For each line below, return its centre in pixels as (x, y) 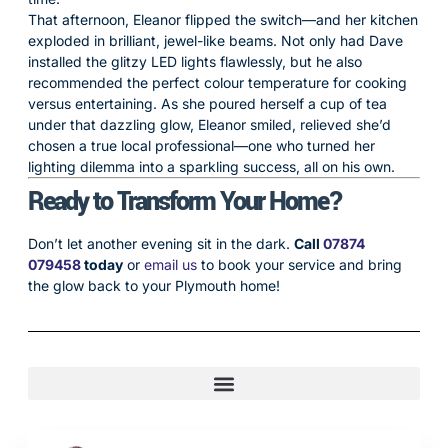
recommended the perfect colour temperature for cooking (217, 82)
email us (170, 264)
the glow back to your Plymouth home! (154, 285)
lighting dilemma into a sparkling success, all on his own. (211, 166)
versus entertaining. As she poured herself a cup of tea (207, 103)
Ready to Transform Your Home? (185, 202)
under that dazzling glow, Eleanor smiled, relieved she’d (209, 124)
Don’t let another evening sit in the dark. (161, 243)
